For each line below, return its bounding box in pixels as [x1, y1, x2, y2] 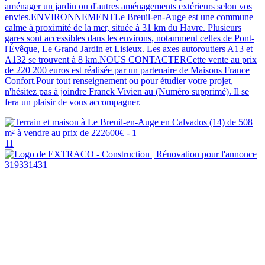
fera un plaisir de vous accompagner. [5, 96, 141, 107]
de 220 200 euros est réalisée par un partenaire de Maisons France [5, 64, 250, 75]
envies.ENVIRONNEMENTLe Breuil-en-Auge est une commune [5, 11, 253, 22]
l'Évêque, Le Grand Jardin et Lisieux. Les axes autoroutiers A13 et [5, 43, 253, 54]
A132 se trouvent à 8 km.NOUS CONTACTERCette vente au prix [5, 54, 257, 64]
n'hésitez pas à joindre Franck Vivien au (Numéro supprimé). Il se [5, 86, 249, 96]
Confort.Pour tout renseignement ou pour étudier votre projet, [5, 75, 233, 86]
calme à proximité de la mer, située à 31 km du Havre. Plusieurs [5, 22, 241, 33]
